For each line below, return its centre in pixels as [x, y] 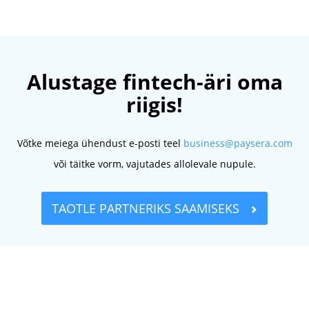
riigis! [154, 104]
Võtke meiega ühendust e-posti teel [100, 143]
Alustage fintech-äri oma [154, 81]
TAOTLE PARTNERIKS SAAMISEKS [147, 208]
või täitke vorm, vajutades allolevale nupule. [154, 163]
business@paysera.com [238, 143]
